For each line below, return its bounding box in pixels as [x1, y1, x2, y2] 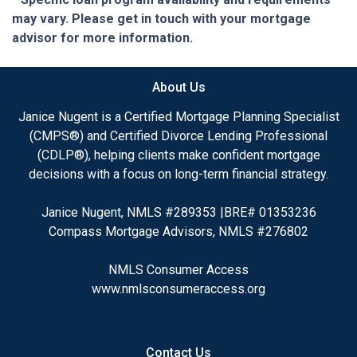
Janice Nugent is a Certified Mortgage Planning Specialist [18, 108, 339, 124]
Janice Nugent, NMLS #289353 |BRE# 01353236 [41, 204, 316, 220]
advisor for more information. [12, 29, 193, 45]
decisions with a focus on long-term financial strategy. [29, 166, 328, 182]
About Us [151, 79, 206, 95]
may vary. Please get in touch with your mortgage [12, 10, 311, 26]
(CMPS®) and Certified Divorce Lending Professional [29, 127, 328, 143]
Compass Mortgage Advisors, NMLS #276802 [49, 223, 308, 239]
